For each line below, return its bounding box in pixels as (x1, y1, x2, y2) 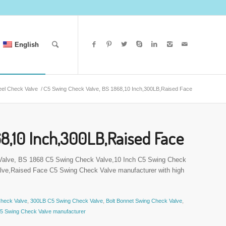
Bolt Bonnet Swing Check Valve (106, 198, 183, 204)
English (15, 41, 39, 48)
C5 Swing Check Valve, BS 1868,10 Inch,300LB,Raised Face (43, 86, 192, 92)
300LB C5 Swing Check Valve (30, 198, 103, 204)
